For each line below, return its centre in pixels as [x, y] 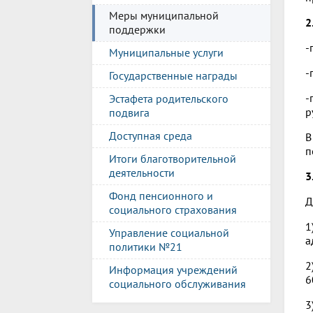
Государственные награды [173, 75]
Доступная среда [151, 136]
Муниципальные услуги [166, 52]
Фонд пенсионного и [161, 196]
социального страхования [173, 210]
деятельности [142, 173]
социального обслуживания [177, 284]
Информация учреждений [173, 270]
